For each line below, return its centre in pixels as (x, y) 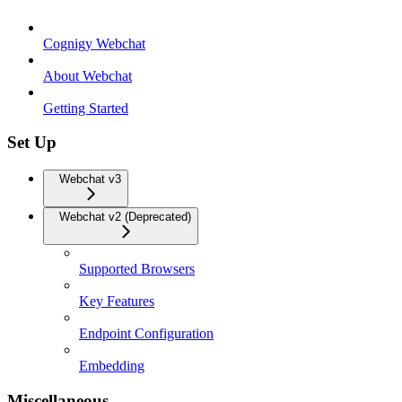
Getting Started (86, 108)
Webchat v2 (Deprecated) (125, 217)
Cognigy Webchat (94, 43)
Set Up (32, 143)
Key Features (117, 301)
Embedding (112, 366)
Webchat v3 (90, 179)
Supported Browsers (137, 269)
